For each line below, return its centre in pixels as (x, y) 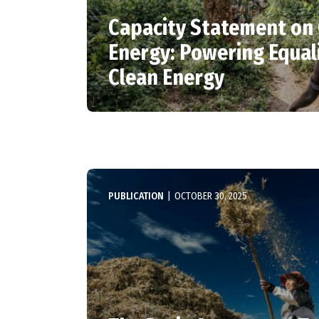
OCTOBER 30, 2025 (211, 196)
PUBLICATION (136, 196)
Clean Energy (166, 78)
